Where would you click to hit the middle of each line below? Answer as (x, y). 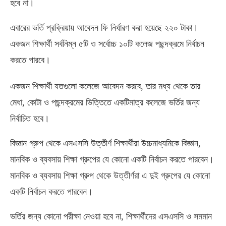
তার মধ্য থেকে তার (173, 86)
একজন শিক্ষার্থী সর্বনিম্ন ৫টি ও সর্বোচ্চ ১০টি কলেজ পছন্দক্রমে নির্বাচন (107, 44)
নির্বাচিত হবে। (30, 118)
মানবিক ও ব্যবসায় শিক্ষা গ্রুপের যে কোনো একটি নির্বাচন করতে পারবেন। (112, 159)
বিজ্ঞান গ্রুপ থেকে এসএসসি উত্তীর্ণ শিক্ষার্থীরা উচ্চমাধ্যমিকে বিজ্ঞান (104, 143)
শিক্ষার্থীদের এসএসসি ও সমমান (169, 216)
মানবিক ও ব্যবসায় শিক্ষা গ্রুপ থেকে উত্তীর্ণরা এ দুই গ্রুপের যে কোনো (110, 175)
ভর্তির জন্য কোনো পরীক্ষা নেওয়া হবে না (66, 216)
